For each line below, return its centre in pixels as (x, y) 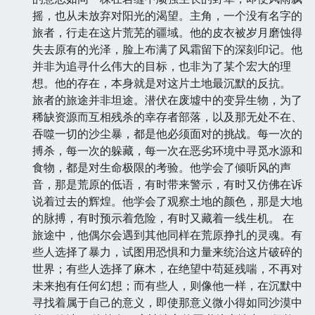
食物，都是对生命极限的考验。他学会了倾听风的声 (162, 167)
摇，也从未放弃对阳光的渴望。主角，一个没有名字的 (167, 15)
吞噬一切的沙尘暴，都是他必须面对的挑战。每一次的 (167, 133)
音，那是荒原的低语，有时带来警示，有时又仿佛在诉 (167, 184)
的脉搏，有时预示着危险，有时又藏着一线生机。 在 (163, 218)
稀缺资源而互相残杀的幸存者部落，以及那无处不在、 (167, 116)
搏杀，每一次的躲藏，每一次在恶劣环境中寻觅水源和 (167, 150)
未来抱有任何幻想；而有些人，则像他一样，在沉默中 (167, 285)
